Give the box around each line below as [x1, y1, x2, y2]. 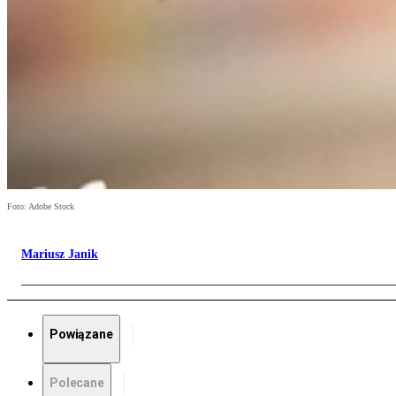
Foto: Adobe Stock [7, 202, 74, 212]
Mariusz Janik [21, 247, 98, 262]
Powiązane [49, 327, 113, 342]
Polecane [49, 376, 104, 391]
